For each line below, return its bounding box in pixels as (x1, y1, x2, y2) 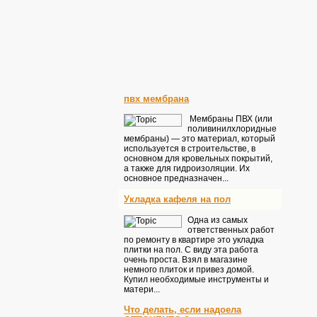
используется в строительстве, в (124, 144, 255, 154)
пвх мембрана (124, 93, 189, 104)
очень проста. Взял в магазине (124, 255, 248, 265)
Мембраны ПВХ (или (188, 114, 272, 124)
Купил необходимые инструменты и (124, 275, 269, 284)
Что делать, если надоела (124, 304, 241, 315)
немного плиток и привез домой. (124, 265, 254, 275)
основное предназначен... (124, 173, 229, 183)
